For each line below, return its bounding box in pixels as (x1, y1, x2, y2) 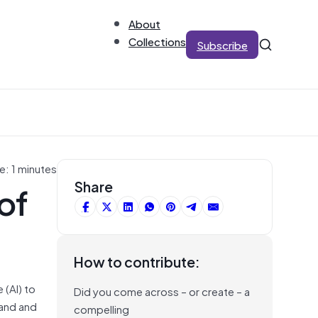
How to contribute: (74, 250, 200, 273)
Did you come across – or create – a (74, 282, 250, 300)
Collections (128, 32, 186, 50)
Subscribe (197, 35, 248, 53)
